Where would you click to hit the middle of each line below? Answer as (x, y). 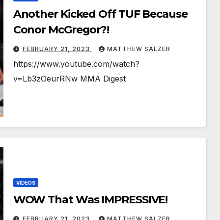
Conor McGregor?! (61, 30)
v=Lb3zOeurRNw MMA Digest (69, 79)
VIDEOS (26, 183)
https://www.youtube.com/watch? (76, 64)
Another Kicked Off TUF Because (100, 14)
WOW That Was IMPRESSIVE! (90, 200)
